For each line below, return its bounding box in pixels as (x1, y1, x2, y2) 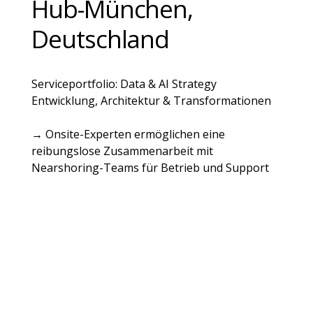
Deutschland (31, 22, 170, 56)
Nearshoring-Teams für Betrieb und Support (31, 160, 269, 176)
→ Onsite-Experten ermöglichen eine (31, 126, 225, 143)
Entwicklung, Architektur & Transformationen (31, 93, 271, 109)
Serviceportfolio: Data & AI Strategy (31, 76, 217, 92)
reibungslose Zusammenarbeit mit (31, 143, 213, 159)
